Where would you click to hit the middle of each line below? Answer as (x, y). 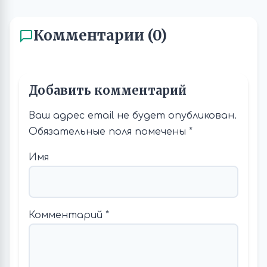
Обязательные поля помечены (109, 132)
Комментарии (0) (100, 35)
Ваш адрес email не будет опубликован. (133, 116)
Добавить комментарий (108, 90)
